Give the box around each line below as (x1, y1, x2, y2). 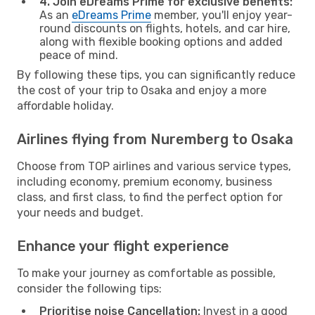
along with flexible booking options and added (39, 34, 283, 49)
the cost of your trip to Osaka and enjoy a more (17, 83, 266, 97)
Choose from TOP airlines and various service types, (17, 159, 291, 173)
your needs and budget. (17, 205, 143, 219)
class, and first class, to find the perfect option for (17, 190, 283, 204)
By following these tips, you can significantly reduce (17, 67, 295, 82)
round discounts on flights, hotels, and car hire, (39, 21, 290, 35)
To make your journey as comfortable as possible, (17, 266, 276, 280)
